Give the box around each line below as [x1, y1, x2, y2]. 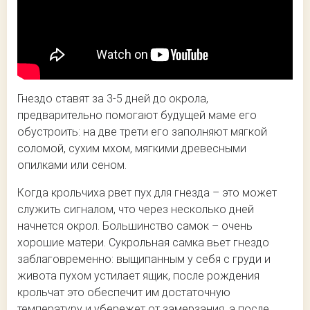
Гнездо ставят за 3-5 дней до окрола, [17, 91, 208, 105]
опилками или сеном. [17, 158, 127, 172]
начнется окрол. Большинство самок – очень [17, 219, 253, 232]
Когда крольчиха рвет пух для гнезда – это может [17, 185, 277, 199]
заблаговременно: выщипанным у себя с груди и [17, 252, 271, 266]
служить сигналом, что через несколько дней [17, 202, 254, 216]
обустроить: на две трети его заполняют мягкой [17, 125, 267, 138]
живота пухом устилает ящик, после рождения [17, 268, 259, 282]
